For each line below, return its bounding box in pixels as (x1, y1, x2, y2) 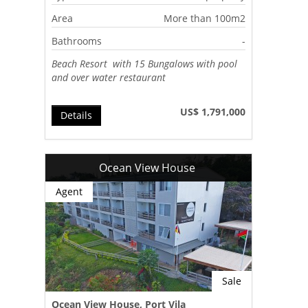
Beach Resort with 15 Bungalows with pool (52, 56, 238, 70)
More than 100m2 (164, 11, 246, 25)
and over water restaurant (52, 70, 166, 84)
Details (60, 108, 93, 122)
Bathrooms (52, 34, 102, 47)
